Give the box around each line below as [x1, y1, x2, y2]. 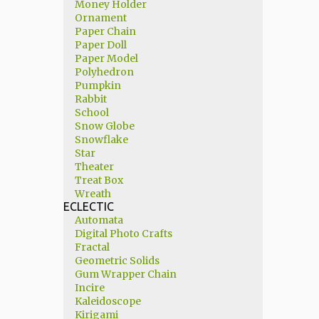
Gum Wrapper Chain [74, 268, 177, 281]
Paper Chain [74, 25, 136, 38]
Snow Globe [74, 120, 135, 132]
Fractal [74, 241, 110, 253]
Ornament [74, 11, 127, 24]
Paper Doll [74, 38, 127, 51]
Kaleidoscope [74, 295, 141, 308]
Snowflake [74, 133, 128, 146]
